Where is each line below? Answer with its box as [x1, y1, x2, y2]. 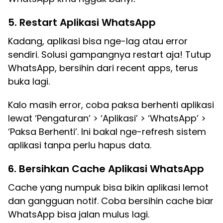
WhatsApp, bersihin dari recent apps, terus [8, 62, 198, 74]
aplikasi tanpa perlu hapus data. [8, 139, 151, 151]
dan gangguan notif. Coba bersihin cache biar [8, 195, 214, 207]
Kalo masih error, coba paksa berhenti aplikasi [8, 99, 214, 111]
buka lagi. [8, 75, 50, 88]
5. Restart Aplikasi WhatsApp [8, 15, 156, 29]
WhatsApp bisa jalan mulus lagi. [8, 208, 149, 221]
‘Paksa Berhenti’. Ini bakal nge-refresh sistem [8, 125, 206, 138]
